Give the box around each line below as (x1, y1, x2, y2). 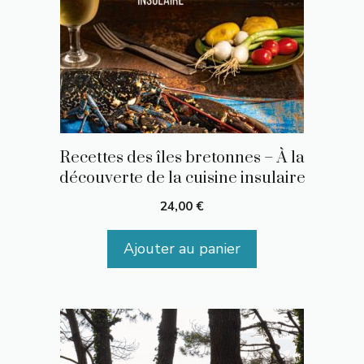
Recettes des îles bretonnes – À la (59, 147, 305, 168)
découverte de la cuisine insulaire (58, 167, 305, 188)
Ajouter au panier (123, 238, 240, 258)
